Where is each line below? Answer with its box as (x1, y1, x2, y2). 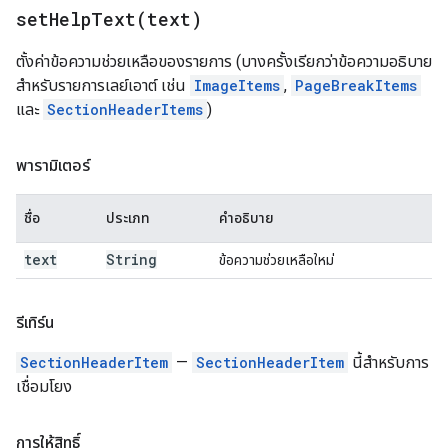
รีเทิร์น (16, 313, 54, 332)
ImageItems (194, 76, 280, 95)
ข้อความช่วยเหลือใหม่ (219, 252, 334, 268)
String (106, 250, 157, 269)
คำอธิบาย (219, 210, 274, 226)
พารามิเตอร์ (16, 156, 90, 175)
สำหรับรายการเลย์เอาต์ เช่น (16, 76, 190, 95)
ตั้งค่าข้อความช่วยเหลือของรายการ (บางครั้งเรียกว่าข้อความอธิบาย (16, 52, 432, 71)
